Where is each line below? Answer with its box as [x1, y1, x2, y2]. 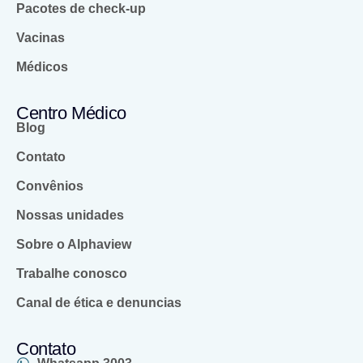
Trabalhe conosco [16, 267, 127, 281]
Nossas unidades [16, 208, 124, 223]
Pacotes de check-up [16, 2, 146, 16]
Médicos [16, 60, 68, 75]
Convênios [16, 179, 83, 194]
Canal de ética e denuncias [16, 296, 181, 310]
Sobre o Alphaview [16, 237, 131, 252]
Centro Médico [16, 103, 126, 124]
